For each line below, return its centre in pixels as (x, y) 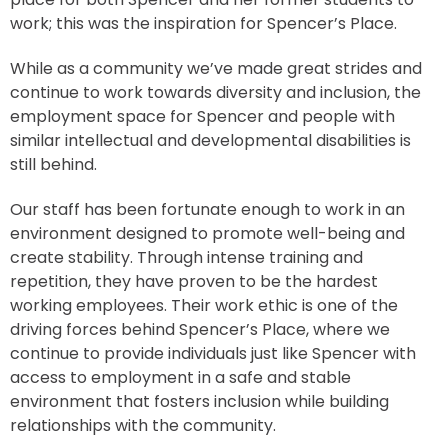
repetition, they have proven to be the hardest (194, 281)
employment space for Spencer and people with (202, 116)
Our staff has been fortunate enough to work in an (207, 209)
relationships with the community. (143, 425)
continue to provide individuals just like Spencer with (213, 353)
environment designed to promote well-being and (207, 233)
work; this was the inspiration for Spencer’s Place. (203, 23)
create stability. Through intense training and (186, 257)
